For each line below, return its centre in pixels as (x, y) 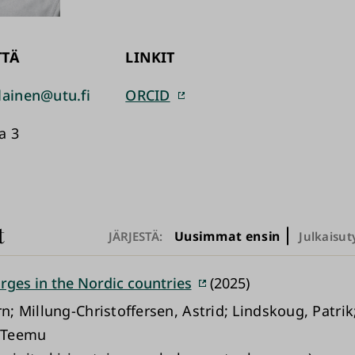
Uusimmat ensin (227, 236)
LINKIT (150, 57)
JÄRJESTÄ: (135, 236)
